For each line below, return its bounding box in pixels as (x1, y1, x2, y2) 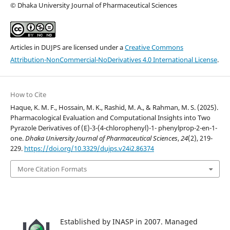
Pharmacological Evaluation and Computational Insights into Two (10, 112, 210, 122)
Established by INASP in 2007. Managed (60, 217, 198, 227)
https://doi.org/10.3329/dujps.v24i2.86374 (24, 143, 154, 153)
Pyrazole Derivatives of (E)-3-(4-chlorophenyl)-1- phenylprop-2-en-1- (10, 123, 217, 132)
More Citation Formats (17, 164, 87, 174)
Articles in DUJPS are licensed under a (10, 42, 125, 52)
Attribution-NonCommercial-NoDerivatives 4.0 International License (10, 54, 217, 64)
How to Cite (10, 89, 46, 99)
